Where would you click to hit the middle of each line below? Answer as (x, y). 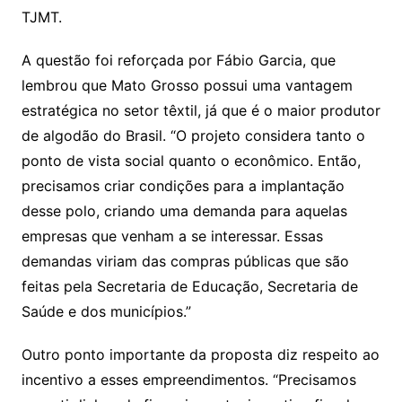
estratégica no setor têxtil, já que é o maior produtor (201, 111)
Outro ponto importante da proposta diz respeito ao (200, 355)
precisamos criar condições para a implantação (183, 186)
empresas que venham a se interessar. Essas (172, 236)
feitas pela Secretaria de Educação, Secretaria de (189, 287)
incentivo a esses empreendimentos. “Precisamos (188, 380)
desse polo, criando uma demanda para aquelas (184, 211)
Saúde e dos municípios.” (106, 312)
